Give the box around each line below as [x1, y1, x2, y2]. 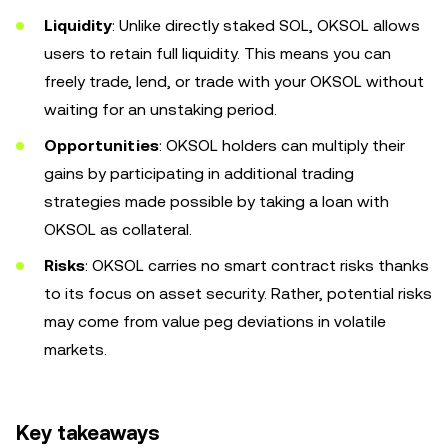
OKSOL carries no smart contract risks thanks [92, 255, 429, 275]
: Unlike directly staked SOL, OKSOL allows [112, 15, 420, 35]
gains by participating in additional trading [44, 163, 354, 183]
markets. [44, 339, 107, 359]
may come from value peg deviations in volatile [44, 311, 386, 331]
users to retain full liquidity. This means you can [44, 43, 391, 63]
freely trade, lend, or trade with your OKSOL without [44, 71, 424, 91]
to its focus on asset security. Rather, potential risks [44, 283, 432, 303]
